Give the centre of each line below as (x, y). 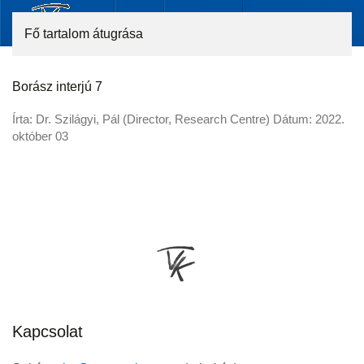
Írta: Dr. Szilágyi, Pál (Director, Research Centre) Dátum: (164, 119)
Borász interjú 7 (57, 87)
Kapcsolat (48, 331)
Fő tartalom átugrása (84, 34)
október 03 (40, 136)
